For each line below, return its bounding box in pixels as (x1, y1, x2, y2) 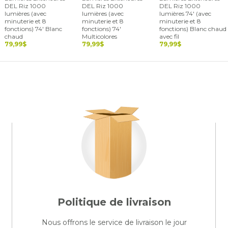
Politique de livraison (57, 196, 171, 209)
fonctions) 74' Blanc (5, 25, 62, 33)
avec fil (159, 33, 179, 41)
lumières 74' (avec (159, 10, 211, 18)
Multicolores (82, 33, 117, 41)
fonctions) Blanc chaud (159, 25, 226, 33)
